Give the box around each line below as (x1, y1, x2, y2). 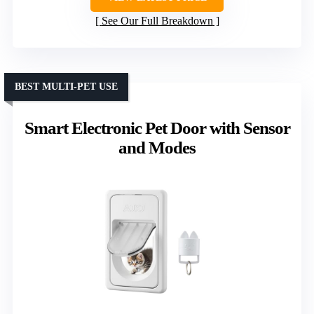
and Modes (118, 137, 196, 157)
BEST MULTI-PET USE (15, 81, 118, 92)
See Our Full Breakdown (101, 14, 213, 27)
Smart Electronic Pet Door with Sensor (24, 118, 290, 137)
